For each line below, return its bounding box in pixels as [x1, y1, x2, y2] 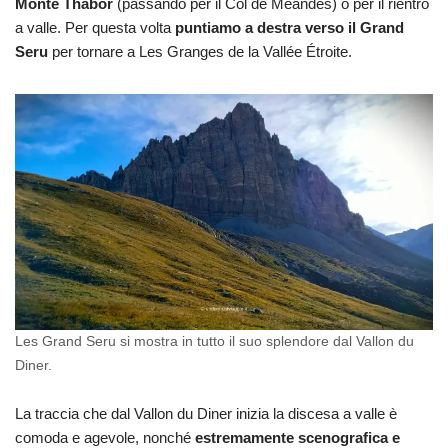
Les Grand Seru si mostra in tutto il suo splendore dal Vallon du [15, 333, 414, 349]
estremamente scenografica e [195, 428, 400, 446]
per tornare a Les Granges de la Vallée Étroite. [52, 43, 352, 61]
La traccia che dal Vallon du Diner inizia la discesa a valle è [15, 404, 397, 422]
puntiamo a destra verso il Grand [175, 19, 404, 37]
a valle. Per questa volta [15, 19, 175, 37]
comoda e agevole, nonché [15, 428, 195, 446]
